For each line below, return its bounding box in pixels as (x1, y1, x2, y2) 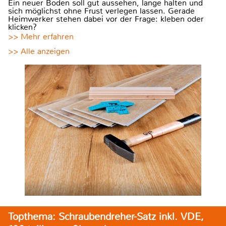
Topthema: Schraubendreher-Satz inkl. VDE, (8, 210, 204, 223)
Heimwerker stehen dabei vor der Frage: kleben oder (8, 13, 204, 24)
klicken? (8, 21, 37, 32)
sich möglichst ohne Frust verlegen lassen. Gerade (8, 5, 195, 16)
